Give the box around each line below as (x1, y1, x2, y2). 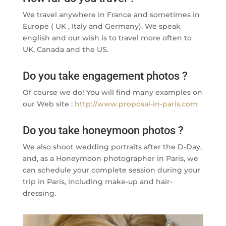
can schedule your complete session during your (22, 165, 200, 175)
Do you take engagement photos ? (22, 70, 188, 83)
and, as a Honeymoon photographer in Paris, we (22, 154, 198, 163)
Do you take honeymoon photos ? (22, 124, 184, 137)
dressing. (22, 189, 56, 198)
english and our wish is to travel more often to (22, 33, 192, 43)
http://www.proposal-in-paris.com (74, 99, 198, 109)
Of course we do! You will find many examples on (22, 88, 202, 97)
